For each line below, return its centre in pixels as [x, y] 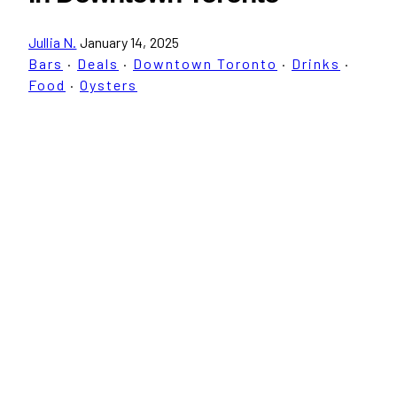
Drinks [316, 63]
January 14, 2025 [129, 42]
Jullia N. [53, 42]
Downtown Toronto [205, 63]
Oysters [109, 84]
